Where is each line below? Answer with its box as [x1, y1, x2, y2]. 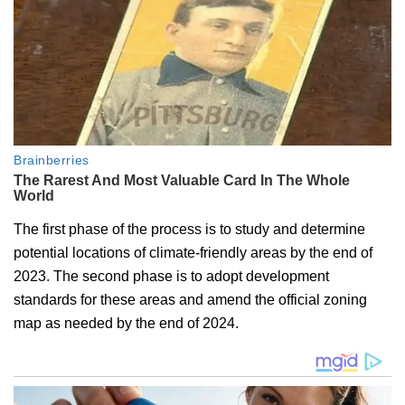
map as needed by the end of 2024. [14, 316, 239, 332]
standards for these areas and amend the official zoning [14, 292, 367, 308]
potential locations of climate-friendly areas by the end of [14, 245, 372, 261]
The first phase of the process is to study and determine [14, 221, 365, 238]
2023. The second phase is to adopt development [14, 268, 329, 285]
